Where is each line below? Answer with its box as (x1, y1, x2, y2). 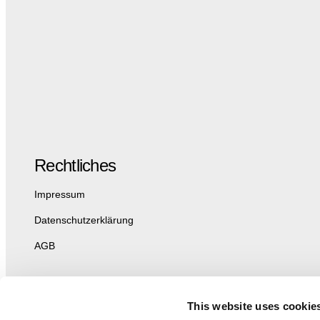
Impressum (34, 189, 85, 200)
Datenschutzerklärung (34, 214, 134, 226)
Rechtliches (34, 156, 116, 175)
